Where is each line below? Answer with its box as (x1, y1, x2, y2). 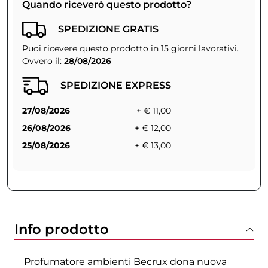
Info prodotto (14, 221, 109, 238)
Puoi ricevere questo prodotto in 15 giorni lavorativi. (22, 43, 239, 54)
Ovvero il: (22, 56, 64, 67)
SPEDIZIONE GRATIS (58, 23, 159, 35)
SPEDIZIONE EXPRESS (60, 80, 171, 92)
